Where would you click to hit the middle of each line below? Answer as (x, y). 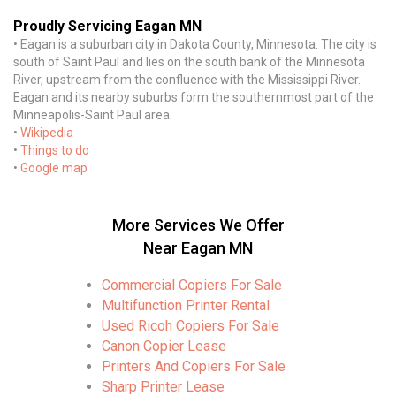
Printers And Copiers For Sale (194, 366)
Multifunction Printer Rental (186, 305)
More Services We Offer (198, 225)
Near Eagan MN (198, 248)
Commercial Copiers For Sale (192, 285)
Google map (54, 168)
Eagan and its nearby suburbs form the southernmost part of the (194, 97)
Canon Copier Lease (164, 346)
